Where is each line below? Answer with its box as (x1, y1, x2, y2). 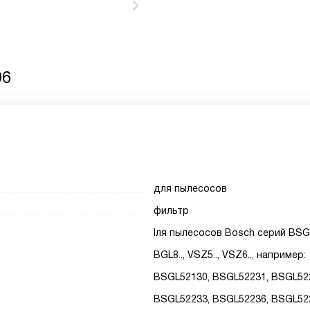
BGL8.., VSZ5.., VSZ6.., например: (154, 249, 307, 260)
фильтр (154, 205, 190, 216)
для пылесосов (154, 183, 228, 194)
